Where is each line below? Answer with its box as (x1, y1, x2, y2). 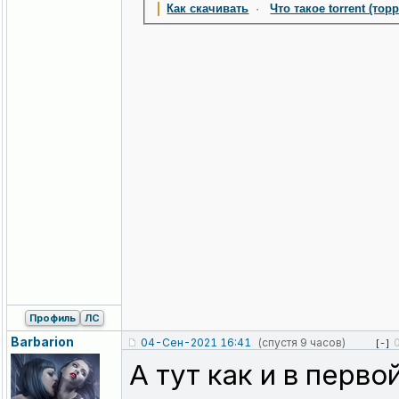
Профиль (28, 312, 76, 325)
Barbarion (11, 334, 74, 350)
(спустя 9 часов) (257, 336, 346, 350)
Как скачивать (167, 2, 249, 16)
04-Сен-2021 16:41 (141, 336, 251, 350)
